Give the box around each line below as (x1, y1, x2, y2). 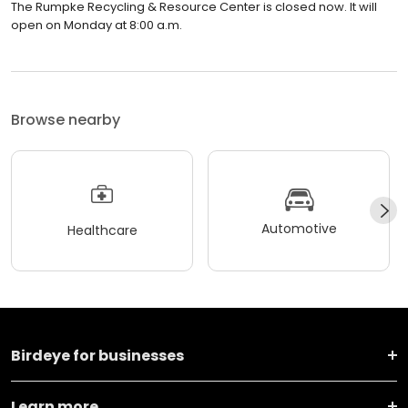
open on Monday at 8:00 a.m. (11, 15, 182, 34)
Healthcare (66, 221, 138, 240)
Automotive (260, 219, 337, 239)
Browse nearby (11, 108, 120, 130)
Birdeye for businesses (11, 344, 184, 366)
